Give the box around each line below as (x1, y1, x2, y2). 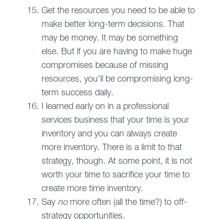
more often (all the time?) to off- (67, 198, 187, 207)
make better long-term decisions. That (41, 20, 184, 29)
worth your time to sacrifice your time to (41, 171, 190, 180)
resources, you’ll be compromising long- (41, 75, 193, 84)
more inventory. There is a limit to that (41, 143, 182, 153)
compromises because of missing (41, 61, 168, 70)
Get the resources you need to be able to (41, 6, 195, 16)
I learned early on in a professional (41, 102, 169, 111)
